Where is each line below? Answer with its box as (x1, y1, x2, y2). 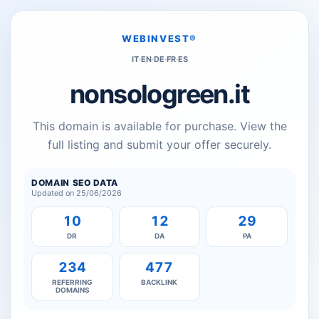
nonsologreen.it (70, 78, 249, 110)
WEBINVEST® (122, 33, 197, 44)
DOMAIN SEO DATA (31, 177, 118, 188)
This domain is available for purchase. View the (32, 119, 287, 133)
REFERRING (51, 278, 93, 286)
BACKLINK (141, 278, 178, 286)
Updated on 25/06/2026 (31, 188, 122, 198)
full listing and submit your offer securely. (48, 137, 271, 152)
